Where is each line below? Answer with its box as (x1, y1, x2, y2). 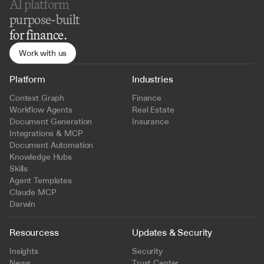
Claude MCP (9, 186, 57, 198)
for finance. (9, 27, 67, 43)
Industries (132, 72, 173, 85)
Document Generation (9, 115, 93, 127)
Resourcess (9, 226, 59, 239)
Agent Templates (9, 174, 72, 186)
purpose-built (9, 11, 80, 28)
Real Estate (132, 104, 174, 115)
